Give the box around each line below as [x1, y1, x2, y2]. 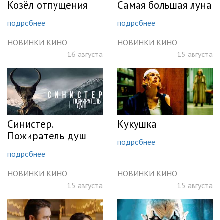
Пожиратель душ [7, 129, 86, 143]
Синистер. [7, 117, 53, 131]
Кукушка [117, 117, 157, 131]
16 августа [67, 49, 103, 59]
